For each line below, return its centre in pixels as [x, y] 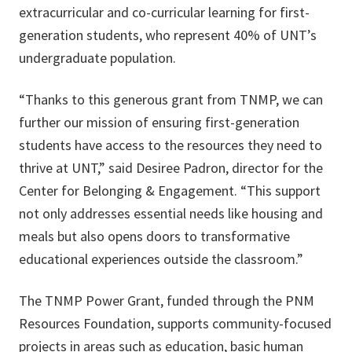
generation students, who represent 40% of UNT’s [168, 35]
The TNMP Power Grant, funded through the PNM [167, 301]
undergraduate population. [97, 58]
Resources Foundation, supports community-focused [175, 323]
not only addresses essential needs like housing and [171, 213]
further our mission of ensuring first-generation [159, 122]
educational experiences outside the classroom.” [161, 259]
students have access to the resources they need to [170, 145]
